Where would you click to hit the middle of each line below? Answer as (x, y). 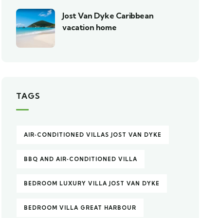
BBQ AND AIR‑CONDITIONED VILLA (81, 159)
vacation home (90, 27)
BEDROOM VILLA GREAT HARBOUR (80, 208)
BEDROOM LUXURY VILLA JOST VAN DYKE (92, 183)
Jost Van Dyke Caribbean (108, 16)
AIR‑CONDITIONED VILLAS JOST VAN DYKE (93, 135)
